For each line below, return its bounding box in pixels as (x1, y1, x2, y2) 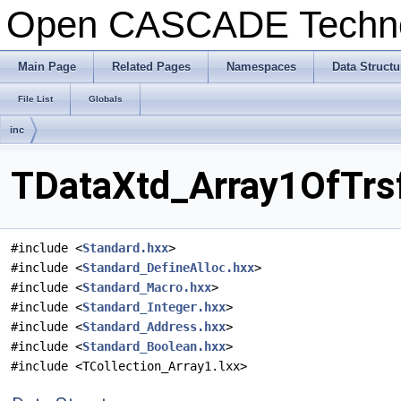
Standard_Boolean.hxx (82, 339, 226, 354)
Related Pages (112, 60, 191, 73)
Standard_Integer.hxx (82, 300, 226, 315)
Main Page (18, 60, 76, 73)
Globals (89, 94, 123, 104)
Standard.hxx (82, 241, 168, 256)
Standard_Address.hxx (82, 320, 226, 335)
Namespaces (226, 60, 296, 73)
